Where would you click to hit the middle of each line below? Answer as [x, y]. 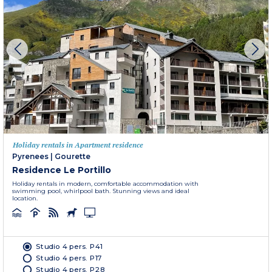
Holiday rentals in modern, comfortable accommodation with [105, 183]
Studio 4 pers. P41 [69, 246]
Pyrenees [30, 156]
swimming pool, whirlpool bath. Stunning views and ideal [101, 191]
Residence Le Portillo [62, 170]
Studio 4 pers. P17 [69, 257]
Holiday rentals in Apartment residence [78, 144]
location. [25, 198]
